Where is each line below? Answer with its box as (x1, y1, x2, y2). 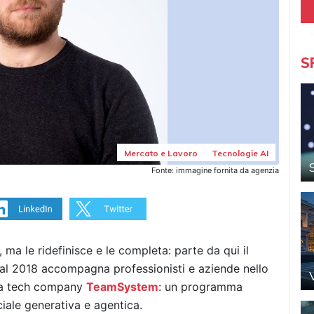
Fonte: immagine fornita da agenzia (151, 165, 279, 176)
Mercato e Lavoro (123, 148, 198, 159)
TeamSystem (86, 280, 158, 294)
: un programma (158, 280, 243, 294)
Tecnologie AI (211, 148, 268, 159)
